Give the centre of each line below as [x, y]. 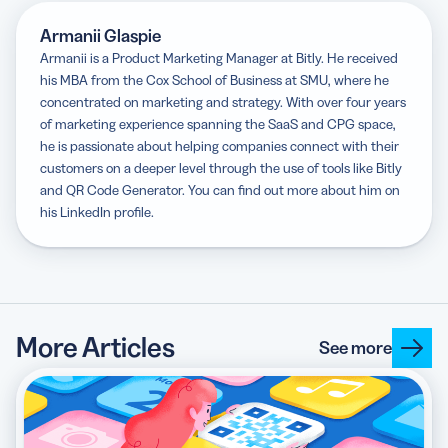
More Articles [95, 347]
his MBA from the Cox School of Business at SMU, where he [214, 79]
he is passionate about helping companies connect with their [219, 145]
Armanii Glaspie [100, 35]
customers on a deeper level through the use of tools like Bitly [221, 167]
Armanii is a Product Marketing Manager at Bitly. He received [219, 57]
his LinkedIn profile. [97, 211]
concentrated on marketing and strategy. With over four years [223, 101]
